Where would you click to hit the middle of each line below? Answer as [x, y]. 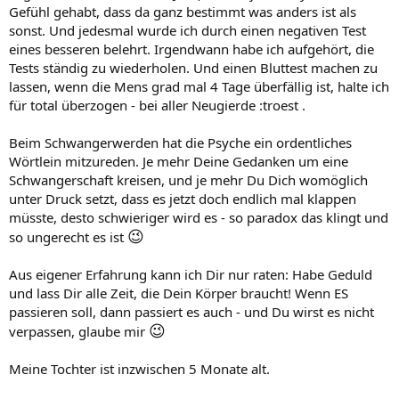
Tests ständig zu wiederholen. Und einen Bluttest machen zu [193, 68]
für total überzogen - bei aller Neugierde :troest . [157, 105]
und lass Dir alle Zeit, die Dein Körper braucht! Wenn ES [179, 293]
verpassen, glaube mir [79, 331]
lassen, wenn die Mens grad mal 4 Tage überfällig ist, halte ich [199, 86]
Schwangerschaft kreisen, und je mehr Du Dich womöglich [188, 180]
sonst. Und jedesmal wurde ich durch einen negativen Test [187, 30]
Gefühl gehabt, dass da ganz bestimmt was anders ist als [183, 12]
